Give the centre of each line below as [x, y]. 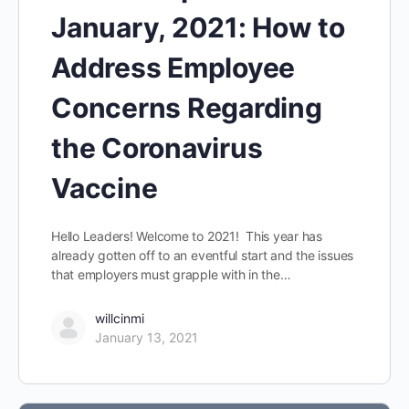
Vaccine [105, 189]
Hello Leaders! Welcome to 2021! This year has [187, 236]
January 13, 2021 [147, 338]
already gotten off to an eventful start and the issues [203, 256]
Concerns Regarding [187, 108]
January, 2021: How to [198, 28]
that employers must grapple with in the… [171, 275]
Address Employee [173, 68]
